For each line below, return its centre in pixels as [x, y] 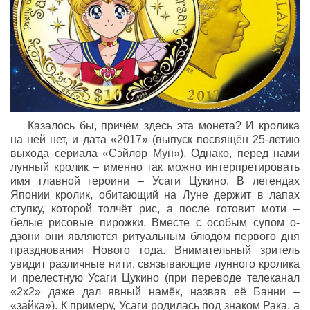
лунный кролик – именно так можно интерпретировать [155, 167]
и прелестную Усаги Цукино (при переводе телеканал [155, 278]
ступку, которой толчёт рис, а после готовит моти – [155, 209]
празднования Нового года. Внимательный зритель [155, 250]
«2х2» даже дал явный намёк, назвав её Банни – [155, 292]
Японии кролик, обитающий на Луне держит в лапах [155, 195]
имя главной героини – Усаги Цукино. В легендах [155, 181]
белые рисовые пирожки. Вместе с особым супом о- [155, 223]
